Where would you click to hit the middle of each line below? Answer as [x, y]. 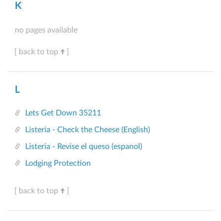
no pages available [46, 30]
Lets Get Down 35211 [63, 113]
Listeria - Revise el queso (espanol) [84, 147]
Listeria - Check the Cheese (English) [88, 130]
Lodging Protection [58, 164]
